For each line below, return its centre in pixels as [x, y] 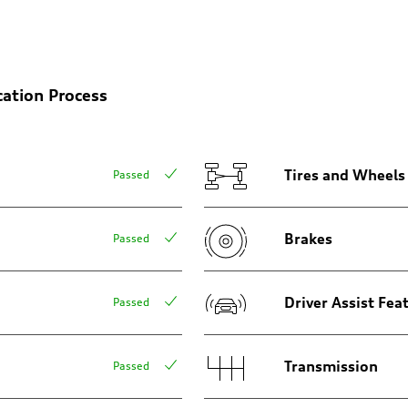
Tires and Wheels [345, 175]
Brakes [308, 239]
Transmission [331, 367]
